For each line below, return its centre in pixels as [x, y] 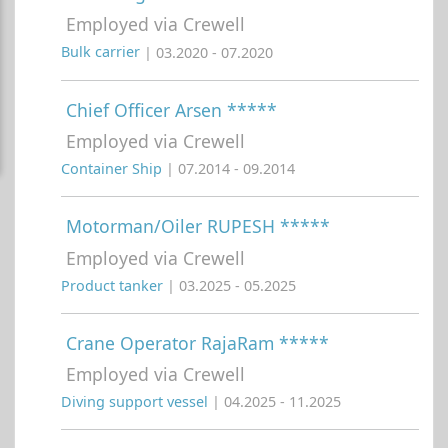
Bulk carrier [102, 52]
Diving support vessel [136, 402]
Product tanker [114, 285]
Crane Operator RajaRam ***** [197, 342]
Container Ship [113, 169]
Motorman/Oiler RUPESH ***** [198, 226]
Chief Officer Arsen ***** [171, 109]
